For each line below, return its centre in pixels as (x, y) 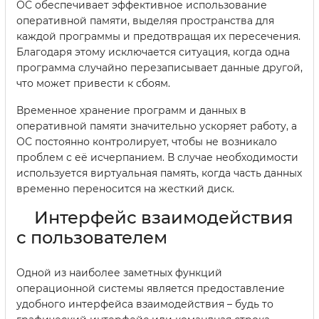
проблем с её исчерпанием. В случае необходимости (157, 157)
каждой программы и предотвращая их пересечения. (158, 36)
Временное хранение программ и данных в (131, 110)
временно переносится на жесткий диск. (125, 188)
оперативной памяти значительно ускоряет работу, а (157, 126)
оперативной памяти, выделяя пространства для (145, 20)
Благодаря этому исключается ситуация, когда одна (153, 52)
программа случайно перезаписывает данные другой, (159, 67)
